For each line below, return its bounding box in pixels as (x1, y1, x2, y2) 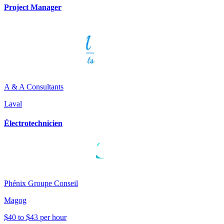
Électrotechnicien (4, 119, 62, 128)
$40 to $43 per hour (4, 213, 66, 222)
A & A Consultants (4, 82, 63, 91)
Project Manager (4, 2, 61, 11)
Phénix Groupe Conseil (4, 179, 78, 188)
